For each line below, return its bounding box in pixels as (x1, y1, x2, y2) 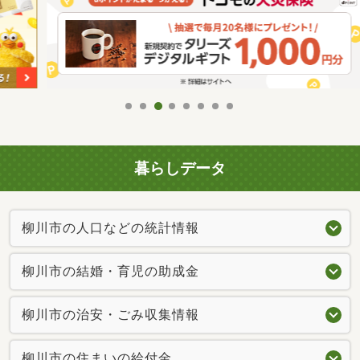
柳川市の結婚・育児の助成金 (22, 263, 199, 279)
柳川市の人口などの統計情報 (22, 219, 199, 235)
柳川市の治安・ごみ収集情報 (22, 306, 199, 322)
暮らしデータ (134, 159, 226, 178)
